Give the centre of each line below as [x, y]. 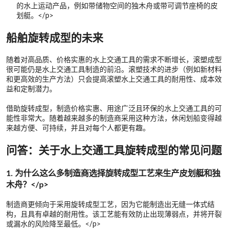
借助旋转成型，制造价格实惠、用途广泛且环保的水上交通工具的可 [114, 109]
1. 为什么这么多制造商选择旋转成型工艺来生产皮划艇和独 [113, 173]
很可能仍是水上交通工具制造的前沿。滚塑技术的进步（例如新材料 [114, 70]
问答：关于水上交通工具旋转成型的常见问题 [114, 150]
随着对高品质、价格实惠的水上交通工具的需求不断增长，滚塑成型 [114, 60]
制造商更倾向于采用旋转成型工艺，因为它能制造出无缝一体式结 [110, 205]
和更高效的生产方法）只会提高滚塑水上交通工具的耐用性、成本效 [114, 79]
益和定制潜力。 [31, 89]
